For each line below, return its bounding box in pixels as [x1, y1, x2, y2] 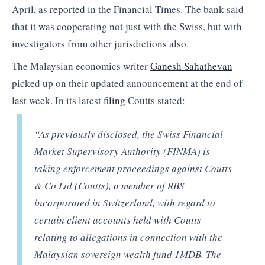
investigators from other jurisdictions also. [12, 37, 189, 50]
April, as [12, 2, 50, 16]
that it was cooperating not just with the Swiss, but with [12, 20, 242, 33]
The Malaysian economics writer [12, 59, 150, 73]
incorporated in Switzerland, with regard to [34, 196, 216, 209]
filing [104, 93, 128, 107]
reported [50, 2, 85, 16]
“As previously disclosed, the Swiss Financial [34, 127, 224, 141]
